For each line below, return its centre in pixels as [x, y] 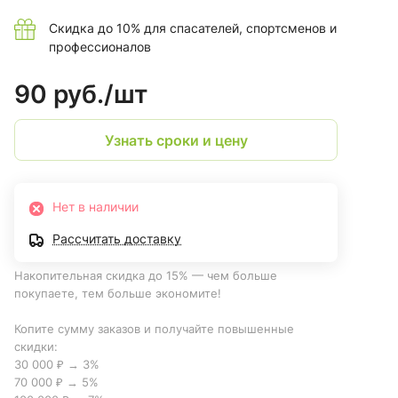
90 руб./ [64, 95]
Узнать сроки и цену [176, 140]
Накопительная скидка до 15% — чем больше [146, 276]
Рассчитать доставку [117, 239]
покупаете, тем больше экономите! [119, 294]
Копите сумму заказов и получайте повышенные [154, 329]
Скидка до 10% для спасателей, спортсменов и [193, 28]
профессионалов [100, 47]
